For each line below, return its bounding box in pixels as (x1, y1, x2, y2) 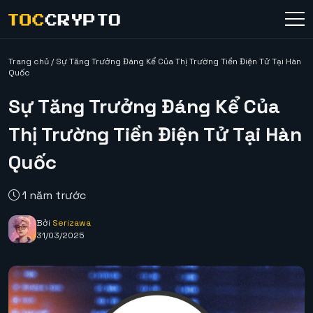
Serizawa (52, 217, 91, 228)
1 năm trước (20, 188, 86, 203)
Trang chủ (8, 56, 49, 67)
